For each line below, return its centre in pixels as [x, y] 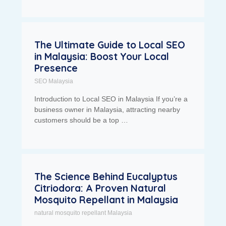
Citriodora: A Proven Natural [100, 188]
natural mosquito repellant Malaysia [83, 213]
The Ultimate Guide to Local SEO [109, 45]
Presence [56, 68]
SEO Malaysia [53, 81]
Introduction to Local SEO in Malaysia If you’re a [111, 99]
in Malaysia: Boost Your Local [101, 57]
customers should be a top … [81, 120]
